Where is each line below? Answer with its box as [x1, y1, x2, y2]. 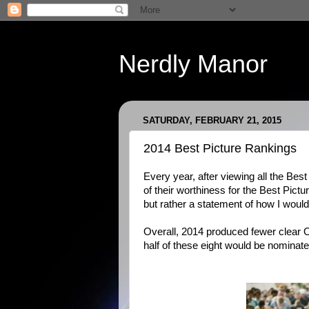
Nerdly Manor [119, 50, 268, 78]
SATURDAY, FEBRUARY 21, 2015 [143, 115, 281, 126]
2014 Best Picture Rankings [143, 141, 297, 155]
